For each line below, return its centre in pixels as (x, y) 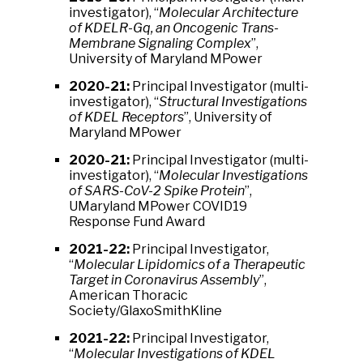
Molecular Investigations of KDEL (175, 354)
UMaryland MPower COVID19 (158, 206)
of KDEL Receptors (126, 117)
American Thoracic (128, 295)
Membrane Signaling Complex (160, 43)
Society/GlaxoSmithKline (149, 311)
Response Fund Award (137, 222)
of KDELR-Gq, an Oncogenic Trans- (174, 28)
